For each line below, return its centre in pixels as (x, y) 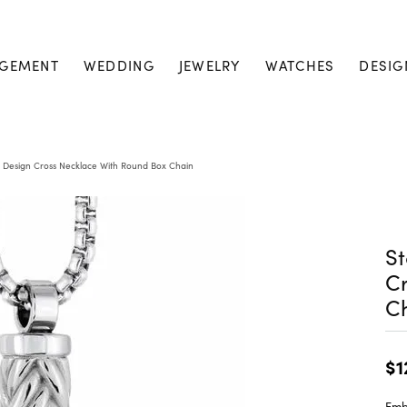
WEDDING (119, 65)
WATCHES (300, 65)
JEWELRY (209, 65)
